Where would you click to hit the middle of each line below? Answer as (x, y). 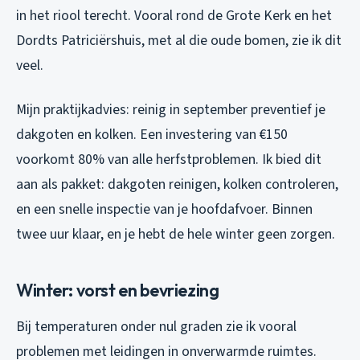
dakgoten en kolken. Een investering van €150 (152, 135)
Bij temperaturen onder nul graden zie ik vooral (156, 327)
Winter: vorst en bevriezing (118, 290)
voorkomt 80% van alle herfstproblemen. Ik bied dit (169, 160)
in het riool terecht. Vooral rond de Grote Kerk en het (174, 16)
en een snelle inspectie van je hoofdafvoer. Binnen (164, 210)
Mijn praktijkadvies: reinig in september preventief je (171, 110)
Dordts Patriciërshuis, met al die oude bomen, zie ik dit (179, 41)
